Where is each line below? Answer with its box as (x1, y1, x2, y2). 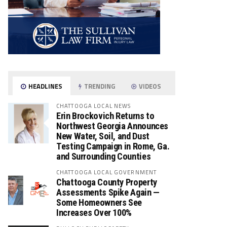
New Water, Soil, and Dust (56, 131, 149, 141)
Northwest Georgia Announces (56, 121, 169, 131)
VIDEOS (137, 81, 162, 91)
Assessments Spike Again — (56, 187, 160, 198)
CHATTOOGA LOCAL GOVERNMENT (56, 168, 157, 176)
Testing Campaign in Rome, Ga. (56, 141, 170, 152)
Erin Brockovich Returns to (56, 110, 155, 121)
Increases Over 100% (56, 207, 132, 218)
